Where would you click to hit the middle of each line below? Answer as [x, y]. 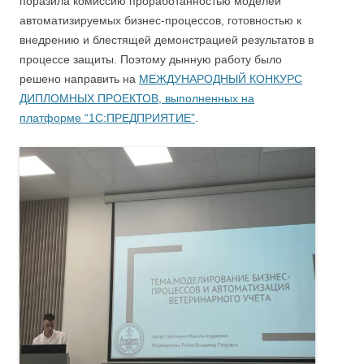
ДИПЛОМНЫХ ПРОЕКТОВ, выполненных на [137, 98]
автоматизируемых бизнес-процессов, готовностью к [160, 20]
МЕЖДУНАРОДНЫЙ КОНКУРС [221, 78]
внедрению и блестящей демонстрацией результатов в [167, 39]
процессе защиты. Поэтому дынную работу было [151, 59]
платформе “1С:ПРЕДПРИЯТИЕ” [107, 117]
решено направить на [79, 78]
